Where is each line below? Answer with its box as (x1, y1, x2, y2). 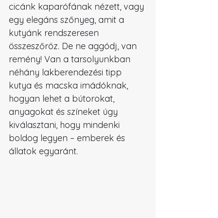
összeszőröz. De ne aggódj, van (9, 40, 139, 52)
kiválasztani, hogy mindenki (9, 119, 122, 130)
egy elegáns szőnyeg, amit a (9, 14, 127, 25)
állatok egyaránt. (9, 145, 78, 157)
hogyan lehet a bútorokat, (9, 93, 117, 104)
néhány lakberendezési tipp (9, 67, 124, 78)
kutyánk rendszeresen (9, 27, 101, 38)
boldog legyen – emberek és (9, 132, 127, 144)
